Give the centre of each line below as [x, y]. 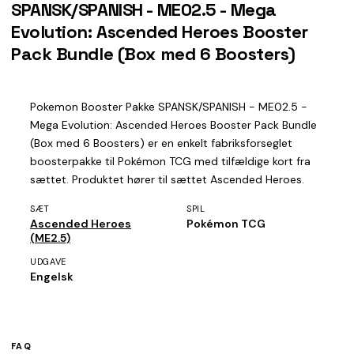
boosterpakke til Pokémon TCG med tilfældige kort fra [170, 161]
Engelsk [52, 276]
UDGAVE [48, 261]
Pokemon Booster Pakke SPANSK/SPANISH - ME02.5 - [169, 106]
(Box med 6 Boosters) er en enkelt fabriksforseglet [161, 143]
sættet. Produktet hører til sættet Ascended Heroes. [167, 179]
